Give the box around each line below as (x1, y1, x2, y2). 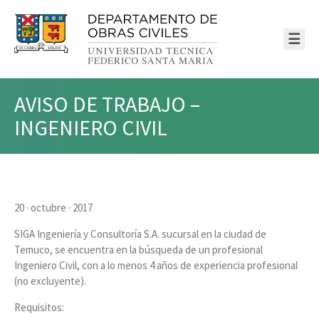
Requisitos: (14, 300, 64, 314)
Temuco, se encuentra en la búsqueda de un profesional (14, 242, 263, 256)
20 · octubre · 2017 (14, 200, 93, 214)
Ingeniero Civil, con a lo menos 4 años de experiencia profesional (14, 258, 298, 272)
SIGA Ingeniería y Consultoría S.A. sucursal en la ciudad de (14, 226, 266, 241)
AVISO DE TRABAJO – (14, 90, 200, 117)
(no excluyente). (14, 273, 86, 288)
